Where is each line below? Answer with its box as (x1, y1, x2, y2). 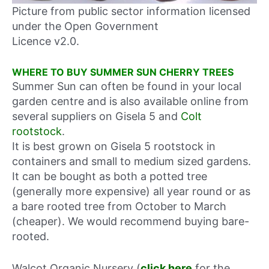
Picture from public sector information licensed (12, 4, 250, 17)
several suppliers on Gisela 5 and (12, 109, 181, 122)
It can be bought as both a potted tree (12, 169, 207, 183)
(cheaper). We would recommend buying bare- (12, 214, 249, 228)
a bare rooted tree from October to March (12, 199, 226, 213)
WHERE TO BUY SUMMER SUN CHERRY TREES (12, 65, 234, 78)
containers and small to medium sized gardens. (12, 154, 251, 168)
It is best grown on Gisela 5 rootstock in (12, 139, 216, 153)
